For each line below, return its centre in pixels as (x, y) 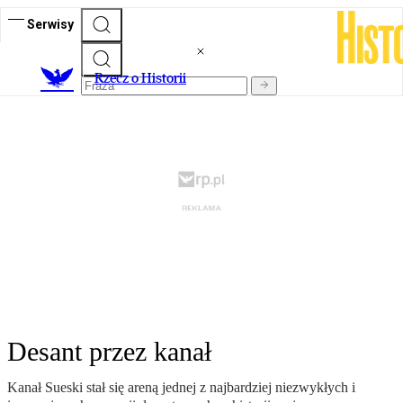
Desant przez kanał (109, 352)
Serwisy (50, 24)
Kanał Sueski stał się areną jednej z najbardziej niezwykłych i (181, 388)
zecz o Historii (145, 78)
